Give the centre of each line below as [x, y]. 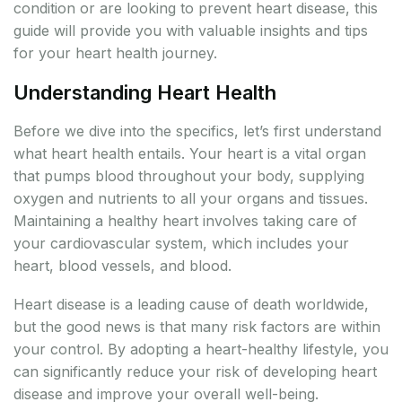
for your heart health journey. [115, 53]
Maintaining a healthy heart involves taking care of [185, 221]
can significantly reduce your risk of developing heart [195, 372]
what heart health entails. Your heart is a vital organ [190, 154]
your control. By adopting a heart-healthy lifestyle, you [201, 350]
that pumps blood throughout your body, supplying [189, 176]
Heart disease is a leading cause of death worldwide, [191, 305]
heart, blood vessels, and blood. [122, 266]
